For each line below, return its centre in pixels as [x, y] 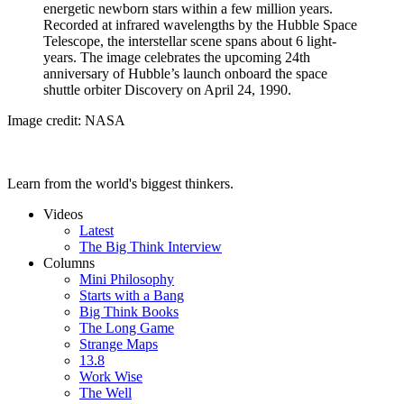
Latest [96, 231]
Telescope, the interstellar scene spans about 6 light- [190, 41]
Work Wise [111, 377]
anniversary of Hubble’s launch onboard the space [185, 74]
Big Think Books [129, 312]
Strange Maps [119, 344]
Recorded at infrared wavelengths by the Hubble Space [200, 25]
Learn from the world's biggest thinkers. [120, 184]
